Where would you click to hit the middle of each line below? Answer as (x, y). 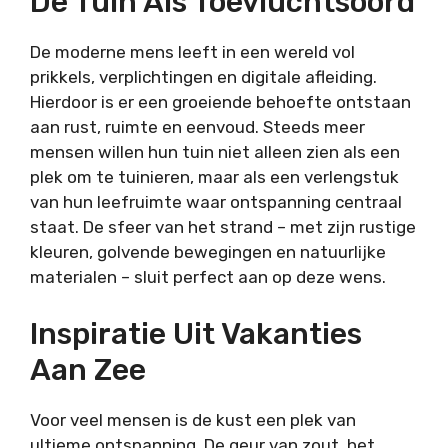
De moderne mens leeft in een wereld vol (192, 52)
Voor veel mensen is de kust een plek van (193, 419)
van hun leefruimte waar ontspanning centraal (216, 202)
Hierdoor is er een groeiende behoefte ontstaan (220, 102)
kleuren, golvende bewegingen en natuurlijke (208, 252)
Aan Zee (88, 369)
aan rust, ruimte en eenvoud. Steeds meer (197, 127)
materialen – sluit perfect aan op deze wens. (208, 277)
